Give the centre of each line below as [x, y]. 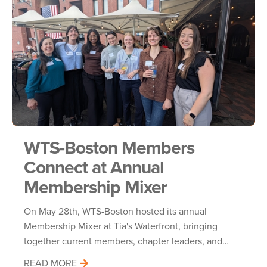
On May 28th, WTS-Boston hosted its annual [115, 211]
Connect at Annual [94, 167]
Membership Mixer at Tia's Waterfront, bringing [121, 226]
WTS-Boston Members [109, 148]
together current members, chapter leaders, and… [126, 241]
